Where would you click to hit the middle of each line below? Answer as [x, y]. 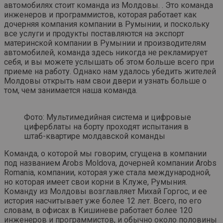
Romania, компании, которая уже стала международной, [107, 173]
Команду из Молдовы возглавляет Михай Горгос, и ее [106, 192]
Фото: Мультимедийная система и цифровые [108, 117]
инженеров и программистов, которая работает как [100, 15]
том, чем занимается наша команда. [71, 91]
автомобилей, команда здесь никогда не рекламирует [106, 53]
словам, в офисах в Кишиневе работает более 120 [98, 211]
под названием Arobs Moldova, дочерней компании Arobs [110, 163]
